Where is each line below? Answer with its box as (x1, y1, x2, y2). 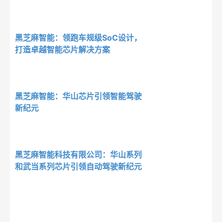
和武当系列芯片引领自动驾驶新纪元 (15, 162, 142, 171)
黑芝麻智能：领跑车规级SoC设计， (15, 33, 142, 43)
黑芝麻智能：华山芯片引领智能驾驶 (15, 91, 142, 101)
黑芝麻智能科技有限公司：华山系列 (15, 150, 142, 160)
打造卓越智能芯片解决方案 (15, 45, 110, 55)
